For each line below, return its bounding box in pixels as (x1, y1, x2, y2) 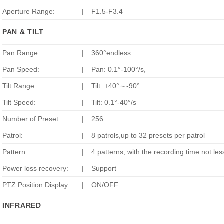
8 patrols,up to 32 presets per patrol (91, 131, 205, 140)
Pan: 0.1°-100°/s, (91, 65, 146, 74)
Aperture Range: (2, 7, 55, 16)
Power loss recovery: (2, 164, 68, 173)
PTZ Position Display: (2, 181, 70, 189)
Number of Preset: (2, 115, 60, 123)
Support (91, 164, 117, 173)
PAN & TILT (2, 28, 44, 36)
